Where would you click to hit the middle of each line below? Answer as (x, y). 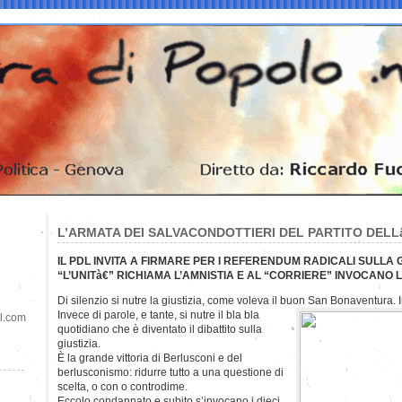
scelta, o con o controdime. (122, 386)
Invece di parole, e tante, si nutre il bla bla (158, 315)
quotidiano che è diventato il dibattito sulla (160, 329)
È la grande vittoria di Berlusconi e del (150, 358)
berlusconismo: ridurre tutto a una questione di (170, 372)
